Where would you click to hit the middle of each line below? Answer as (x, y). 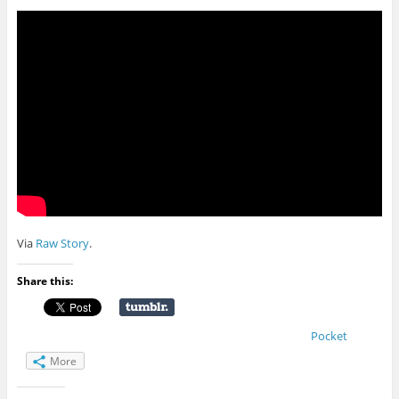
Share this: (45, 281)
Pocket (329, 335)
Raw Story (62, 243)
